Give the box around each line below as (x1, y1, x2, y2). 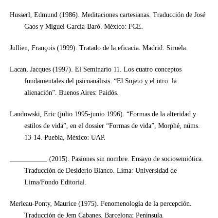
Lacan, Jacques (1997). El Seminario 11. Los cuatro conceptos (9, 66, 182, 73)
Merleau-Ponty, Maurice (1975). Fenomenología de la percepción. (9, 200, 192, 208)
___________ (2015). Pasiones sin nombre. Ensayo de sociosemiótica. (9, 155, 203, 163)
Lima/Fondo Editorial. (24, 179, 87, 186)
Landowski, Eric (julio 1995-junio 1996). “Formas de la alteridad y (9, 110, 196, 118)
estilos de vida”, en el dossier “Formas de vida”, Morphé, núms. (24, 122, 200, 130)
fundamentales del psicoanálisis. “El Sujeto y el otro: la (24, 77, 177, 85)
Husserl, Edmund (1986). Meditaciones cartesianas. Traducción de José (9, 11, 205, 19)
